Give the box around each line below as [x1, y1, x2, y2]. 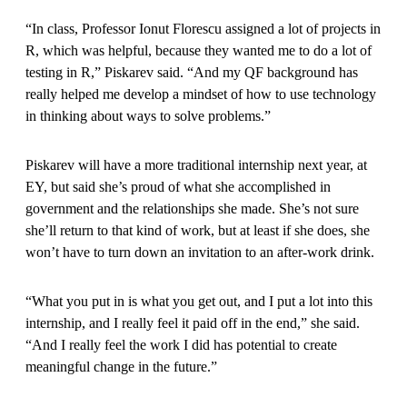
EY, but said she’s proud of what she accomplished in [25, 178, 331, 194]
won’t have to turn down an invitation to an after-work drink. [25, 243, 378, 260]
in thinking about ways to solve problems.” [25, 107, 274, 124]
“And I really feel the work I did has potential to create [25, 336, 337, 352]
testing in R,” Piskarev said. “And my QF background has [25, 64, 358, 80]
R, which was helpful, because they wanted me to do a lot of [25, 42, 372, 58]
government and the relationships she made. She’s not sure [25, 200, 359, 216]
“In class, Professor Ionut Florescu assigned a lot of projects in [25, 20, 381, 36]
